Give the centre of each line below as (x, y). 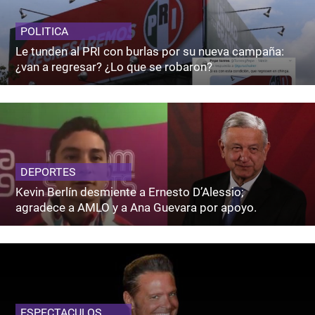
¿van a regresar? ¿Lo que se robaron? (114, 66)
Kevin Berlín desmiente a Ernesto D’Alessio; (130, 192)
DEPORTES (49, 172)
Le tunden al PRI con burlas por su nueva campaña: (150, 51)
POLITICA (45, 31)
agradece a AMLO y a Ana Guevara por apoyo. (136, 207)
